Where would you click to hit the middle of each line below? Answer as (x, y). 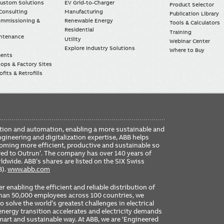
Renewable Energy (89, 21)
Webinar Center (189, 41)
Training (180, 32)
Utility (73, 39)
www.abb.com (29, 169)
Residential (79, 30)
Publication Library (194, 14)
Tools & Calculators (194, 23)
